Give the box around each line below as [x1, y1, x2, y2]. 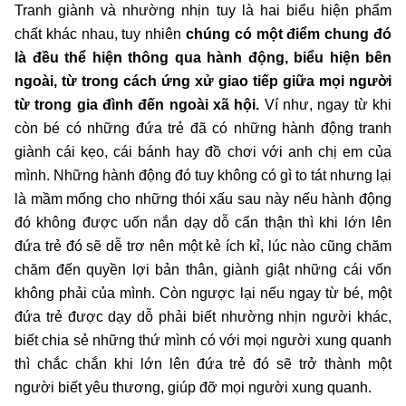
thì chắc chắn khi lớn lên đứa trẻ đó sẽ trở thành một [14, 355, 391, 372]
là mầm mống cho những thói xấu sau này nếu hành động [14, 190, 391, 207]
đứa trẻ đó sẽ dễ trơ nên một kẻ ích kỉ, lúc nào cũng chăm [14, 237, 391, 254]
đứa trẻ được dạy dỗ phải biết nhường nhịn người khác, [14, 308, 391, 324]
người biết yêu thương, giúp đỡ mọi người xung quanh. [14, 379, 372, 395]
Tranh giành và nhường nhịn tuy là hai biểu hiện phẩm [14, 2, 391, 18]
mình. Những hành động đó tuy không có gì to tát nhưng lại [14, 167, 391, 183]
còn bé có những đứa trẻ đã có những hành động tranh [14, 120, 391, 136]
